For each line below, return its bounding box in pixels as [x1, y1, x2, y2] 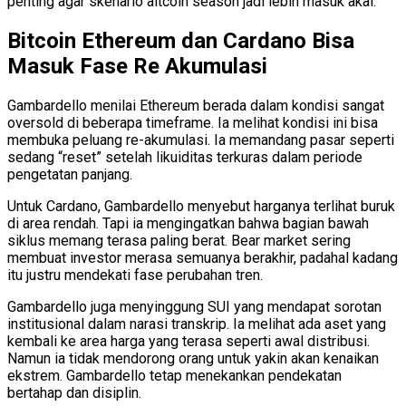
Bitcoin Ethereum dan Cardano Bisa [7, 27, 354, 53]
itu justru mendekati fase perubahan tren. [7, 266, 263, 284]
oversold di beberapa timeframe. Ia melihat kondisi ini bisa [7, 113, 378, 131]
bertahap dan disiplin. [7, 383, 141, 401]
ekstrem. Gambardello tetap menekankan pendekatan [7, 366, 342, 384]
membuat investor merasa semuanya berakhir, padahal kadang [7, 248, 398, 266]
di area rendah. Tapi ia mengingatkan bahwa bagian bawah [7, 214, 369, 232]
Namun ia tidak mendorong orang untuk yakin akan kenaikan [7, 349, 379, 367]
